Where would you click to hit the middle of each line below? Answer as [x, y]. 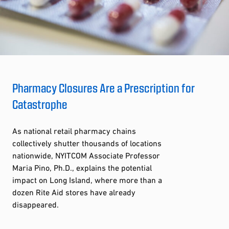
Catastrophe [40, 104]
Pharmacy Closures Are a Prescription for [104, 87]
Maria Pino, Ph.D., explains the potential [82, 167]
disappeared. [36, 204]
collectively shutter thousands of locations [87, 143]
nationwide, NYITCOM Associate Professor [86, 155]
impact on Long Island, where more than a [87, 180]
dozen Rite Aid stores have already [74, 192]
